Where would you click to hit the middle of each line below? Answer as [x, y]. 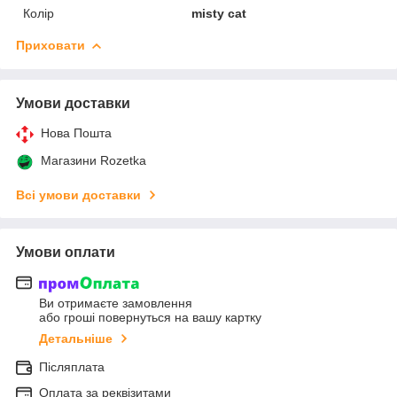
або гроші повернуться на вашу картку [150, 318]
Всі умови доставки [78, 195]
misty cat [219, 13]
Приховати [51, 45]
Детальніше [76, 339]
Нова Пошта [76, 132]
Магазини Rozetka [93, 160]
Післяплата [72, 367]
